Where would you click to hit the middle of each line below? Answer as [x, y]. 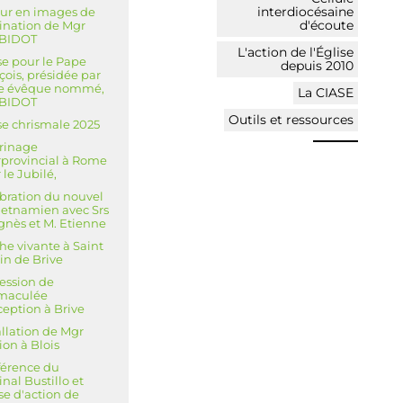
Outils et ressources [291, 119]
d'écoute [327, 25]
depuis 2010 [317, 65]
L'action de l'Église [296, 52]
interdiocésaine [305, 11]
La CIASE [326, 92]
